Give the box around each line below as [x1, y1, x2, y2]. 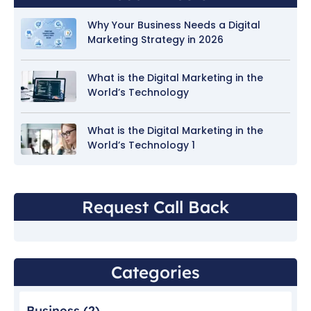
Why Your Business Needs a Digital [87, 18, 260, 33]
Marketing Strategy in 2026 [87, 33, 224, 47]
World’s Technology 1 [87, 138, 195, 153]
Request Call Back [82, 196, 229, 218]
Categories [111, 262, 200, 283]
